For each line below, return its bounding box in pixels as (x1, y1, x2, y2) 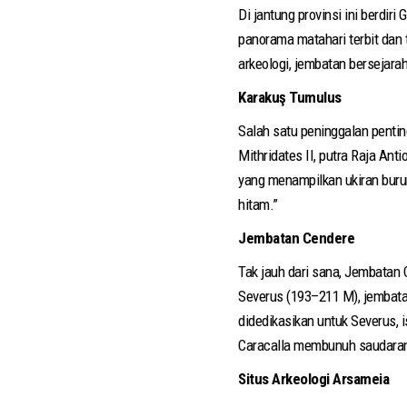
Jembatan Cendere (238, 229, 354, 248)
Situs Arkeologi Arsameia (238, 370, 389, 389)
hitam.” (238, 195, 278, 214)
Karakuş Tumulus (238, 88, 342, 107)
